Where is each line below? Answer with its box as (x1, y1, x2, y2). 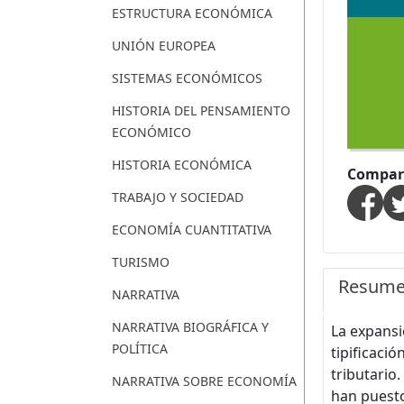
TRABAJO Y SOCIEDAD (112, 188, 243, 207)
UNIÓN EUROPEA (112, 37, 216, 55)
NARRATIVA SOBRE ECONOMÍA (112, 372, 297, 390)
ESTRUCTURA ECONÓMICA (112, 5, 272, 23)
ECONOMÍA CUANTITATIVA (112, 221, 271, 239)
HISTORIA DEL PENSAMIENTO (112, 102, 290, 120)
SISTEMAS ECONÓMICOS (112, 69, 262, 87)
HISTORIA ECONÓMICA (112, 156, 252, 174)
